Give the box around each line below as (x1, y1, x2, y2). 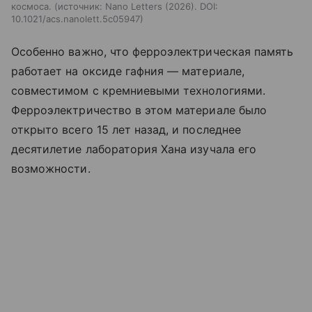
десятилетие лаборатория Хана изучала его (11, 141, 256, 156)
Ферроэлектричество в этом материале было (11, 102, 267, 117)
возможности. (11, 161, 91, 175)
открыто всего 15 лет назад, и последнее (11, 122, 241, 136)
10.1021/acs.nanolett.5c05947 (11, 13, 140, 24)
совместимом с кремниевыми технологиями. (11, 83, 265, 97)
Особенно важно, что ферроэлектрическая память (11, 44, 294, 58)
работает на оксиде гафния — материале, (11, 63, 244, 78)
